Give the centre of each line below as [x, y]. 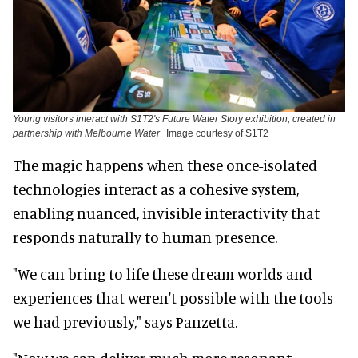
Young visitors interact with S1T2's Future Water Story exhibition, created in [174, 119]
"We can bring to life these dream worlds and [163, 274]
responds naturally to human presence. [145, 237]
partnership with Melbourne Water [86, 134]
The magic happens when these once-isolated [165, 165]
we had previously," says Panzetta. [125, 322]
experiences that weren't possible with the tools [173, 298]
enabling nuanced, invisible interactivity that [166, 213]
